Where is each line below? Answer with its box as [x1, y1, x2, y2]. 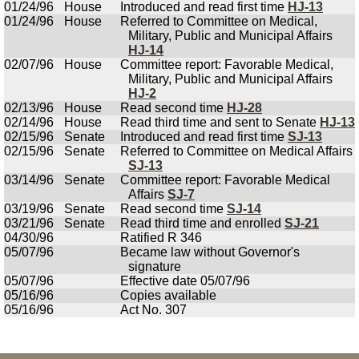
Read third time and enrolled [120, 216, 284, 230]
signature [128, 260, 181, 273]
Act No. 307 [120, 303, 187, 317]
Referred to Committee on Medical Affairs [120, 144, 353, 158]
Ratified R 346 [120, 231, 202, 244]
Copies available [120, 288, 216, 302]
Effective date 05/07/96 [120, 274, 250, 288]
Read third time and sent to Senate [120, 115, 320, 129]
